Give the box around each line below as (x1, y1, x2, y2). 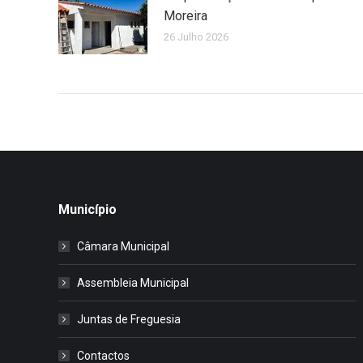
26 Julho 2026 (164, 30, 228, 43)
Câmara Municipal (77, 239, 169, 253)
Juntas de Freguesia (77, 312, 181, 326)
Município (58, 201, 117, 217)
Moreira (164, 7, 207, 23)
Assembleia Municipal (77, 275, 189, 289)
